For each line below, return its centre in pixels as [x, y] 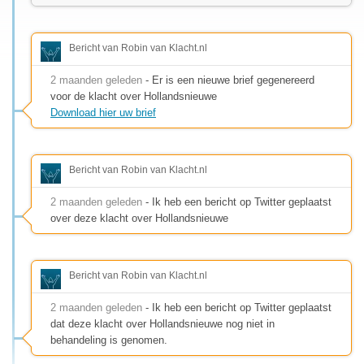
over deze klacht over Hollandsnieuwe [139, 218]
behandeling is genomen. [109, 340]
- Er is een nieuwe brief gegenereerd [228, 80]
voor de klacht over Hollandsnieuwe [134, 96]
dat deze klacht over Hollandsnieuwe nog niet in [162, 323]
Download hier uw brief [103, 112]
